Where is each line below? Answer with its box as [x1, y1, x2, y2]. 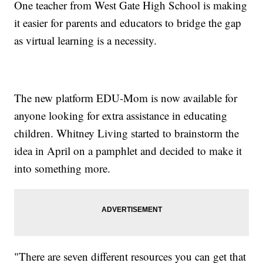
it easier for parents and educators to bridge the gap [14, 15, 242, 31]
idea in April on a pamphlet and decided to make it [14, 143, 242, 159]
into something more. [14, 161, 111, 176]
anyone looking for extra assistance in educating [14, 108, 228, 123]
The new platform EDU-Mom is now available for [14, 90, 238, 106]
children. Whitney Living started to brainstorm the [14, 126, 240, 141]
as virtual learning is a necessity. [14, 33, 157, 48]
